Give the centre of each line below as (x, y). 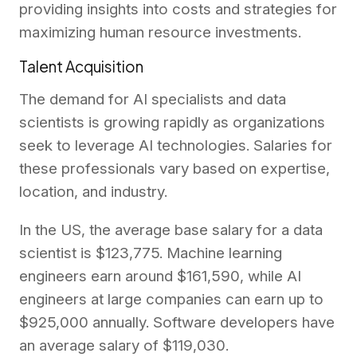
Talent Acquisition (81, 66)
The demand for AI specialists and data (153, 100)
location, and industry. (95, 192)
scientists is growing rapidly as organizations (172, 123)
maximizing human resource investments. (160, 32)
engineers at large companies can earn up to (171, 300)
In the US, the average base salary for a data (171, 230)
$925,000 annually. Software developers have (177, 323)
